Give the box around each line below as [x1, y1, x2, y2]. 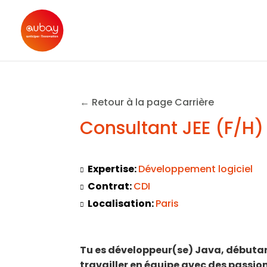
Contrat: [88, 179, 134, 193]
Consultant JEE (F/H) [80, 116, 264, 141]
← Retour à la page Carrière [80, 95, 215, 109]
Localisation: [88, 197, 156, 210]
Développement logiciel [138, 162, 253, 176]
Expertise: [88, 162, 139, 176]
